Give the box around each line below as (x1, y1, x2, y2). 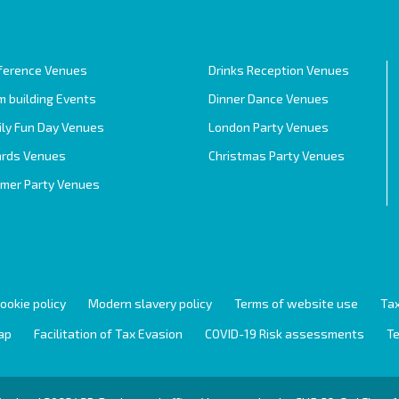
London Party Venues (208, 118, 329, 134)
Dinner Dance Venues (208, 90, 329, 106)
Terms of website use (234, 295, 358, 311)
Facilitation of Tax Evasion (34, 325, 183, 341)
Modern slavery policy (88, 295, 212, 311)
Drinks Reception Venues (208, 61, 349, 77)
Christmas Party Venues (208, 147, 345, 163)
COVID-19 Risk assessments (205, 325, 364, 341)
